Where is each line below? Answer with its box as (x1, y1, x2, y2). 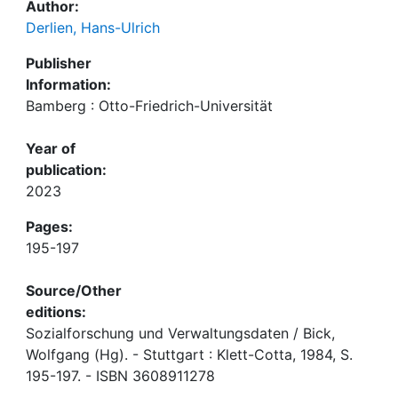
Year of (26, 139, 76, 157)
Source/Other (26, 282, 122, 299)
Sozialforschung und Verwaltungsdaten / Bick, (26, 324, 335, 342)
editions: (26, 303, 86, 321)
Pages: (26, 218, 73, 235)
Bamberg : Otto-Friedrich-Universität (26, 97, 273, 115)
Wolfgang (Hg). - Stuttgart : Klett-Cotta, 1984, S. (26, 346, 353, 363)
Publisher (26, 54, 92, 72)
